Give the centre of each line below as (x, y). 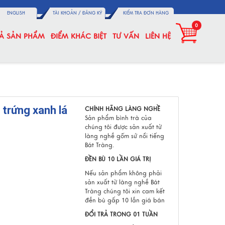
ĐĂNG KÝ (92, 13)
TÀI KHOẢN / (68, 13)
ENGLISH (16, 13)
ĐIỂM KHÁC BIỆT (79, 36)
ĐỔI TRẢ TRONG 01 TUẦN (121, 214)
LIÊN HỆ (158, 36)
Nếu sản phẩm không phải (123, 173)
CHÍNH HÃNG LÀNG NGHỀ (122, 109)
